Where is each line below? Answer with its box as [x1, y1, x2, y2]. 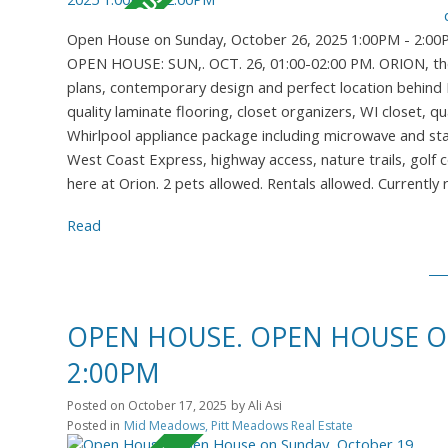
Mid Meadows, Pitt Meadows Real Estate [124, 416, 353, 434]
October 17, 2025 [128, 396, 227, 414]
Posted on [67, 396, 128, 414]
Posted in [67, 416, 120, 434]
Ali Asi [248, 396, 282, 414]
